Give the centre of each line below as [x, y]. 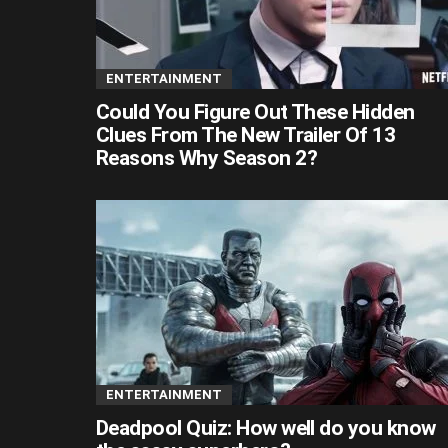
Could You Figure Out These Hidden [255, 111]
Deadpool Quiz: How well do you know [266, 427]
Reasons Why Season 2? [206, 157]
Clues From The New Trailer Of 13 [246, 134]
